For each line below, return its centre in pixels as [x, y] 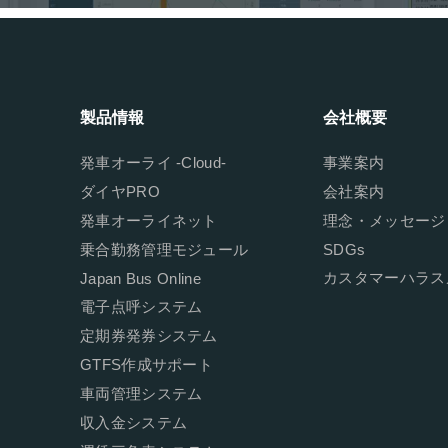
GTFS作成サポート [146, 364]
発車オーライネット [149, 220]
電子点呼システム [141, 306]
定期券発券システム [149, 335]
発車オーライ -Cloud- [153, 162]
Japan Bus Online [140, 278]
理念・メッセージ [384, 220]
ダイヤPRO [120, 191]
